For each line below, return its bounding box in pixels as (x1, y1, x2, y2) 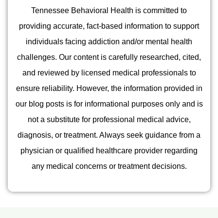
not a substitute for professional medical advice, (27, 115, 191, 124)
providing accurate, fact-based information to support (19, 21, 199, 30)
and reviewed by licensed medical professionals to (22, 68, 196, 77)
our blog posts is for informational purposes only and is (15, 99, 203, 108)
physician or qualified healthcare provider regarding (20, 146, 198, 155)
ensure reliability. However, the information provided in (16, 84, 202, 92)
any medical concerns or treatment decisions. (31, 162, 187, 170)
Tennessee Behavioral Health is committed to (31, 6, 187, 15)
